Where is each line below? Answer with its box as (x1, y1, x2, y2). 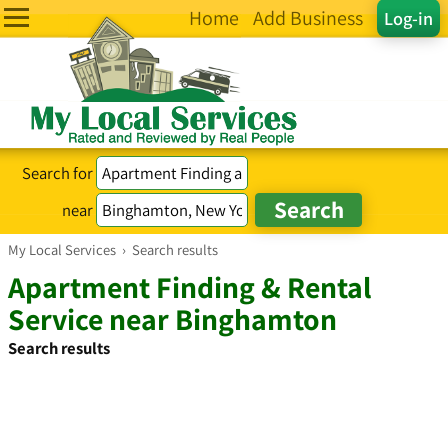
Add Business (253, 5, 363, 31)
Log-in (384, 6, 433, 30)
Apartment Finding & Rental (8, 267, 371, 307)
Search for (22, 161, 97, 184)
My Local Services (8, 240, 116, 259)
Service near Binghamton (8, 299, 337, 339)
